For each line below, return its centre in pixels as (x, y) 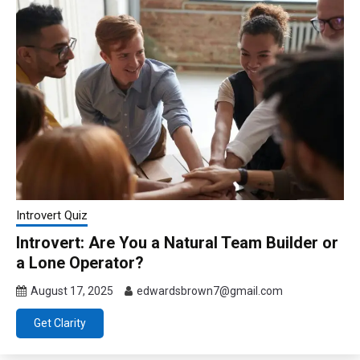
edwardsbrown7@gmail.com (210, 291)
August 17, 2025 (72, 291)
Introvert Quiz (52, 216)
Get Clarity (60, 323)
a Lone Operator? (80, 263)
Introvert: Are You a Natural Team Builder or (177, 243)
